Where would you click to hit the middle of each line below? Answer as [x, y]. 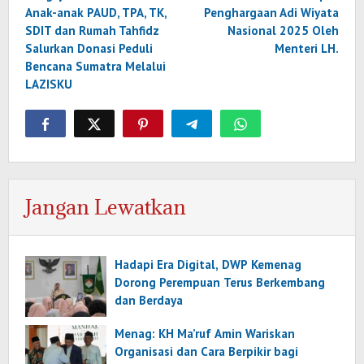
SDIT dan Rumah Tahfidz [92, 31]
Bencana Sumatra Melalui [95, 67]
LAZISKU [49, 84]
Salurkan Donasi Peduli [89, 49]
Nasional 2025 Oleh [283, 31]
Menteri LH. [307, 49]
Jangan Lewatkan [106, 207]
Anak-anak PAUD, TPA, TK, [96, 13]
